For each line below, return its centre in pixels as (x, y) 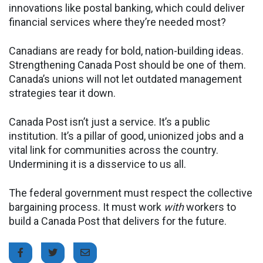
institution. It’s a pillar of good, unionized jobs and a (126, 136)
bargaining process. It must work (86, 207)
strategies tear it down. (62, 93)
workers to (210, 207)
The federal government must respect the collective (131, 193)
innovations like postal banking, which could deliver (127, 8)
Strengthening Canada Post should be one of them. (127, 65)
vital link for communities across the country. (114, 150)
